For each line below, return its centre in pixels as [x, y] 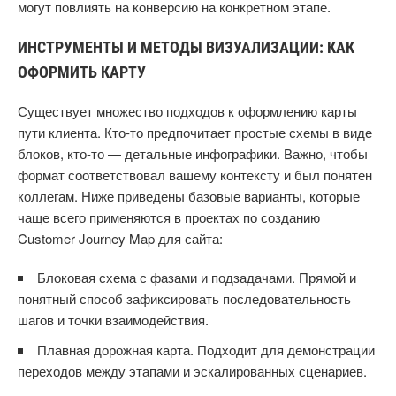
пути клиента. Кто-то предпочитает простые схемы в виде [195, 132]
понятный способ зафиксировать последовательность [184, 298]
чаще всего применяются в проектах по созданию [169, 217]
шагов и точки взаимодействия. [113, 320]
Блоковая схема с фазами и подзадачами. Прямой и [197, 277]
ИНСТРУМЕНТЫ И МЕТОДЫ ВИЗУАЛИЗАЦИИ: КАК [186, 47]
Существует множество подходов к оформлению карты [187, 111]
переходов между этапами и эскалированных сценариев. [192, 371]
